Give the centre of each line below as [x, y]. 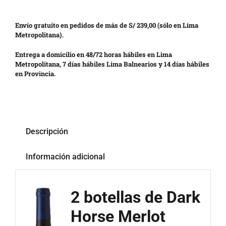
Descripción [47, 132]
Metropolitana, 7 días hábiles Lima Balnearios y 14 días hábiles [112, 64]
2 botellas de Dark [135, 197]
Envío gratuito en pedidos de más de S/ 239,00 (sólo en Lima [106, 25]
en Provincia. [35, 74]
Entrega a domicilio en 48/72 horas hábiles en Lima [93, 55]
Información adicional [65, 157]
